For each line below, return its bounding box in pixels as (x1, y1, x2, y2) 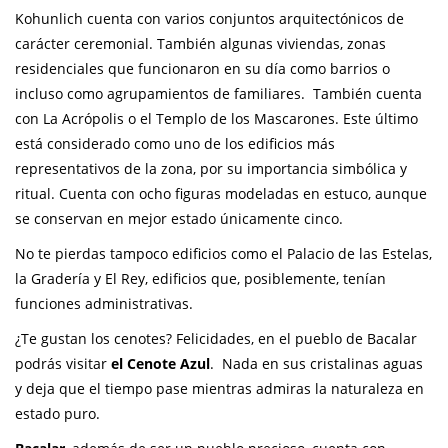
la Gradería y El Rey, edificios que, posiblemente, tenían (15, 269, 386, 289)
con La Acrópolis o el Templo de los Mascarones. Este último (15, 109, 418, 129)
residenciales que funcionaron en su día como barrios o (15, 59, 390, 79)
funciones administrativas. (15, 294, 193, 314)
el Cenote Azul (111, 354, 210, 374)
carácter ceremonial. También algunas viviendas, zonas (15, 34, 386, 54)
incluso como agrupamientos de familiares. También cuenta (15, 84, 422, 104)
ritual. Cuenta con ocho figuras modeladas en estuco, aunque (15, 184, 427, 204)
